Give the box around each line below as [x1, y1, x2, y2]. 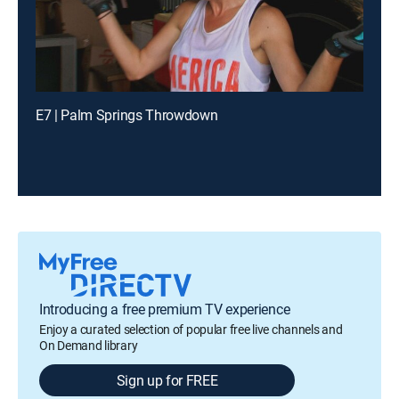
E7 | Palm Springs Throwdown [36, 105, 218, 125]
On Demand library [39, 337, 138, 354]
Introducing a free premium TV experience [39, 299, 290, 319]
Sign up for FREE [116, 370, 218, 390]
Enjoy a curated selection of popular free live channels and [39, 321, 343, 338]
